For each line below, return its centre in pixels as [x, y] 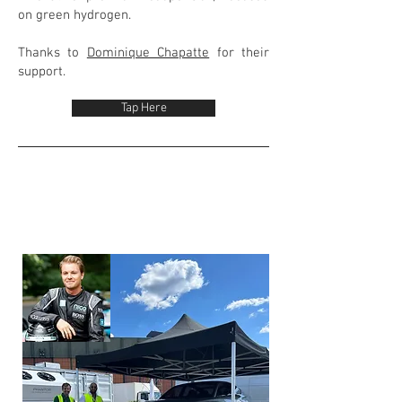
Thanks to [52, 53]
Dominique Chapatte [148, 53]
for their [240, 53]
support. [42, 72]
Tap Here [144, 108]
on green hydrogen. [74, 15]
